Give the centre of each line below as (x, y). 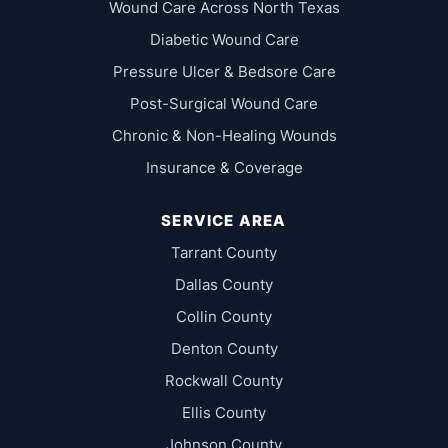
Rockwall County (224, 381)
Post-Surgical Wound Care (224, 104)
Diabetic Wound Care (224, 40)
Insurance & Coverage (224, 168)
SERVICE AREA (224, 221)
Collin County (224, 317)
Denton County (224, 349)
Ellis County (224, 413)
